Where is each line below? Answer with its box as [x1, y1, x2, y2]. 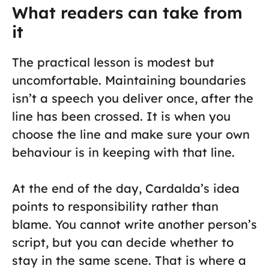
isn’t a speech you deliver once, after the [12, 91, 253, 106]
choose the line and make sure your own [12, 127, 250, 142]
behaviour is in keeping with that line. [12, 145, 238, 160]
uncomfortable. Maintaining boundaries [12, 73, 246, 88]
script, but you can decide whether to [12, 235, 234, 250]
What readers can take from [12, 2, 243, 23]
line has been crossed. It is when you [12, 109, 231, 124]
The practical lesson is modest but [12, 55, 214, 70]
